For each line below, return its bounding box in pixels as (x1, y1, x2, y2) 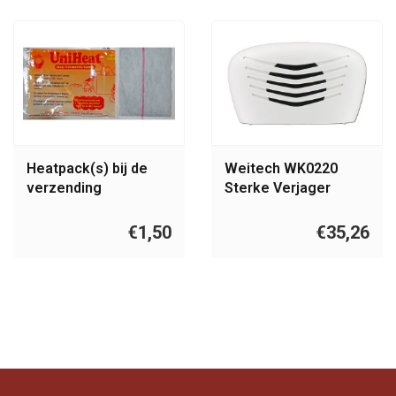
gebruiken (27, 199, 94, 217)
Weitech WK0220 (225, 160, 338, 178)
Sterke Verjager (225, 179, 331, 197)
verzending (27, 179, 102, 197)
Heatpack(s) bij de (27, 160, 148, 178)
